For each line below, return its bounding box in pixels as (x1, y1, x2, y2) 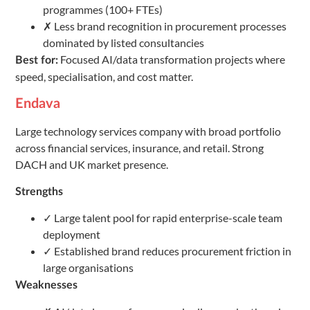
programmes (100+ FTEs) (43, 3, 163, 17)
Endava (15, 96, 60, 111)
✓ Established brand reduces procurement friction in (43, 244, 291, 258)
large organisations (43, 261, 134, 275)
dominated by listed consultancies (43, 36, 204, 50)
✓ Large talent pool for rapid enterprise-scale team (43, 211, 282, 225)
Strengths (15, 185, 63, 197)
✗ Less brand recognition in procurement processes (43, 19, 286, 33)
